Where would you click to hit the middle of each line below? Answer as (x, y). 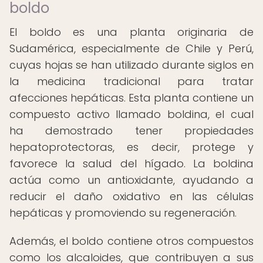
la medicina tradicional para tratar (131, 81)
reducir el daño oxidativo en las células (131, 196)
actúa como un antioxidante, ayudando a (131, 180)
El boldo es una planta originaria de (131, 32)
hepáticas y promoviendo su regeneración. (123, 213)
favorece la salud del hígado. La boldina (131, 163)
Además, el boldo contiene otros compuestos (131, 241)
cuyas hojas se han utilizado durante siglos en (131, 65)
